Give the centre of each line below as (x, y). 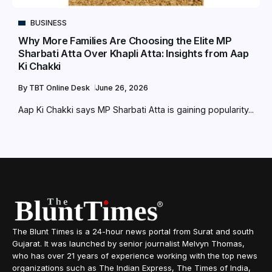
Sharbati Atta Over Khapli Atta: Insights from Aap (134, 54)
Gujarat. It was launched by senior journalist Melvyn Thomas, (128, 244)
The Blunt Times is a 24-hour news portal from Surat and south (133, 232)
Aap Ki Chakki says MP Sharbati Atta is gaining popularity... (136, 110)
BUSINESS (49, 23)
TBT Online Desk (60, 88)
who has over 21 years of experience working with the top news (135, 256)
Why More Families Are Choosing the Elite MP (125, 41)
